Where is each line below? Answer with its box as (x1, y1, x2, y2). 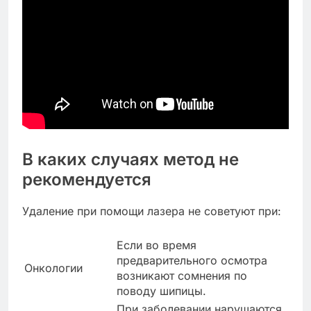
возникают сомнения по (117, 269, 247, 283)
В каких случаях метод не (22, 149, 239, 170)
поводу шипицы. (117, 284, 206, 299)
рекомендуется (22, 169, 151, 190)
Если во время (117, 238, 196, 253)
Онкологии (24, 261, 83, 276)
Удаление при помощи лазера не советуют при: (22, 204, 281, 219)
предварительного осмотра (117, 253, 267, 268)
